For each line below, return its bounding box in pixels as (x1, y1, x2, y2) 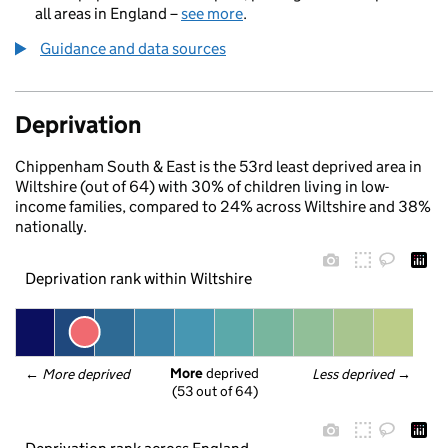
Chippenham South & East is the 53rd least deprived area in (15, 157, 422, 176)
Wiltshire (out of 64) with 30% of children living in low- (15, 177, 389, 196)
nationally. (15, 217, 87, 236)
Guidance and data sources (40, 39, 226, 58)
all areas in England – (35, 4, 181, 23)
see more (181, 4, 243, 23)
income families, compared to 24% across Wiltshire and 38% (15, 197, 431, 216)
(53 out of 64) (171, 382, 258, 401)
